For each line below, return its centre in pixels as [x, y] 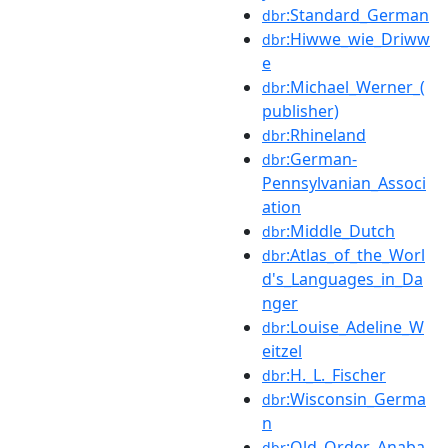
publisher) [300, 110]
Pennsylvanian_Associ [344, 182]
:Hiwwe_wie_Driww [358, 38]
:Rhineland [326, 134]
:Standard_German [357, 14]
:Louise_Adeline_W [355, 326]
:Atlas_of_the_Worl [355, 254]
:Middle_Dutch [340, 230]
